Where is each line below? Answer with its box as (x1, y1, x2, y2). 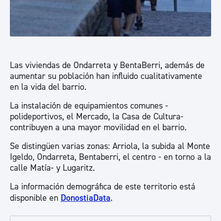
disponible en (10, 192, 61, 204)
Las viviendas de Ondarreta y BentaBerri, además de (10, 60, 205, 71)
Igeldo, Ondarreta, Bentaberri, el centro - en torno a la (10, 151, 211, 163)
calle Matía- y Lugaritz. (10, 162, 97, 174)
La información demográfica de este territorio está (10, 181, 195, 192)
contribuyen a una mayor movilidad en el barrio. (10, 122, 189, 133)
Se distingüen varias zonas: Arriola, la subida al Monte (10, 141, 210, 152)
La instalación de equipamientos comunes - (10, 100, 168, 111)
